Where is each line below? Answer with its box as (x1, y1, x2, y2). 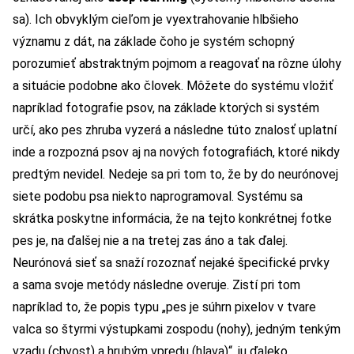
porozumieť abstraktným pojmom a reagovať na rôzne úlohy (13, 56, 341, 72)
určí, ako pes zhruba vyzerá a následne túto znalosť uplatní (13, 122, 337, 138)
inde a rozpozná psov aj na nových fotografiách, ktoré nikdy (13, 145, 340, 160)
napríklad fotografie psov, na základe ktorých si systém (13, 100, 319, 116)
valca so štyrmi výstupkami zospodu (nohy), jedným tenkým (13, 322, 341, 337)
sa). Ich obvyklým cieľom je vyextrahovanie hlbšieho (13, 12, 299, 28)
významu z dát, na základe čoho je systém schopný (13, 34, 295, 50)
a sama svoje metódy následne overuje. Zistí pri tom (13, 277, 300, 293)
